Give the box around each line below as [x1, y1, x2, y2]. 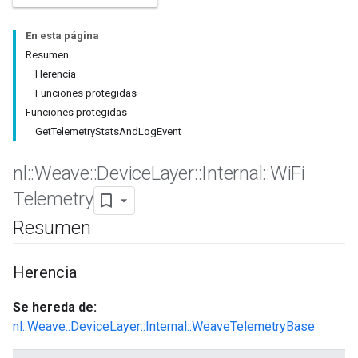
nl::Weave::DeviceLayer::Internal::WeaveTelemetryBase [13, 319, 315, 334]
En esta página [26, 30, 99, 42]
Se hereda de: [13, 300, 97, 315]
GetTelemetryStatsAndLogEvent [35, 125, 181, 137]
